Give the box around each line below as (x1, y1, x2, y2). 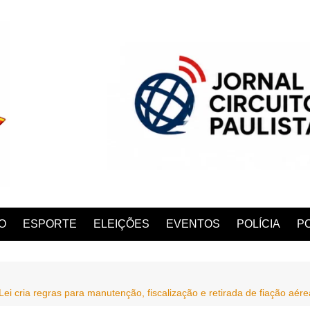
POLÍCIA (237, 217, 280, 230)
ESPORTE (23, 217, 77, 230)
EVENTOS (166, 217, 220, 230)
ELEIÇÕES (93, 217, 149, 230)
